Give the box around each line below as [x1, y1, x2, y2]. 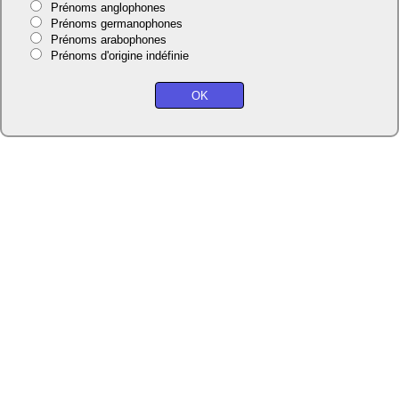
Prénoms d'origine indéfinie [50, 49, 189, 63]
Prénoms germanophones [50, 17, 183, 31]
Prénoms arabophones [50, 33, 167, 47]
